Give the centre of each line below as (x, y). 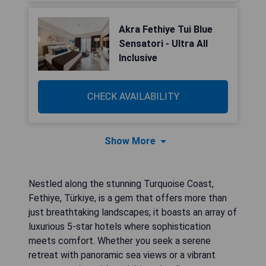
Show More (130, 141)
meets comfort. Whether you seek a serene (120, 241)
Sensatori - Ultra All (163, 44)
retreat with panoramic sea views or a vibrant (122, 255)
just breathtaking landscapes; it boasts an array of (133, 212)
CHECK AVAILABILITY (133, 96)
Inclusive (138, 58)
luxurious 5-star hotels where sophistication (120, 227)
